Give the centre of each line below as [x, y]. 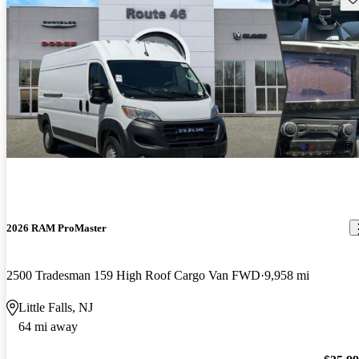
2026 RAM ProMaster [56, 228]
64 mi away [48, 326]
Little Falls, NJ [56, 307]
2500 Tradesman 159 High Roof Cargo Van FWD [133, 275]
